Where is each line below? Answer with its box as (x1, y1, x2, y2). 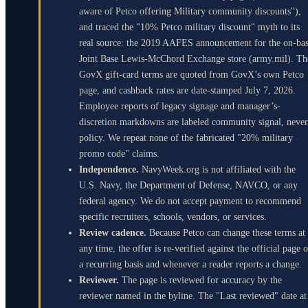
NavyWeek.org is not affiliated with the (139, 164, 296, 175)
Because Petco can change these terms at (149, 227, 305, 238)
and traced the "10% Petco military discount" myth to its (79, 21, 300, 32)
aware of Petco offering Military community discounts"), (79, 5, 301, 16)
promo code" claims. (79, 148, 159, 159)
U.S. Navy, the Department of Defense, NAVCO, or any (79, 179, 298, 190)
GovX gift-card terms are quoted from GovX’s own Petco (79, 69, 304, 80)
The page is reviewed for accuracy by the (119, 274, 282, 285)
